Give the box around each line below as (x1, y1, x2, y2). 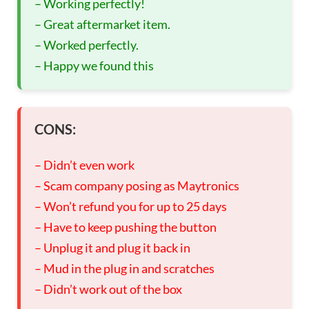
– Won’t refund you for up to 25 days (34, 199, 227, 215)
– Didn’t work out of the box (34, 281, 182, 297)
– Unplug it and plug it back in (34, 240, 190, 256)
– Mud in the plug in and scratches (34, 261, 215, 277)
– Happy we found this (34, 58, 154, 74)
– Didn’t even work (34, 157, 134, 173)
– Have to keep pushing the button (34, 219, 217, 235)
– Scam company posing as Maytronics (34, 178, 239, 194)
